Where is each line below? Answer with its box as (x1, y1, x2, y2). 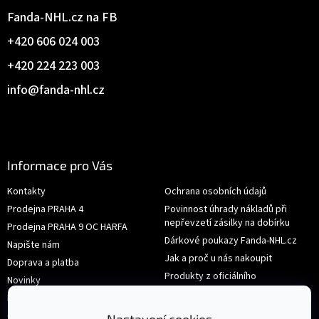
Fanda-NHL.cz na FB (7, 8, 117, 26)
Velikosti (164, 300, 201, 315)
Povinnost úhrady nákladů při (164, 202, 287, 216)
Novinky (7, 273, 41, 288)
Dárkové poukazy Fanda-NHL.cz (164, 233, 297, 248)
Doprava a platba (7, 255, 79, 270)
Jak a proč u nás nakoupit (164, 251, 272, 266)
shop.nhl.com (164, 282, 221, 297)
